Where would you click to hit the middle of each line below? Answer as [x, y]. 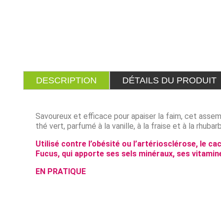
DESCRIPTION [66, 81]
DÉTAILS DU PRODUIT [169, 81]
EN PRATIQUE [61, 172]
